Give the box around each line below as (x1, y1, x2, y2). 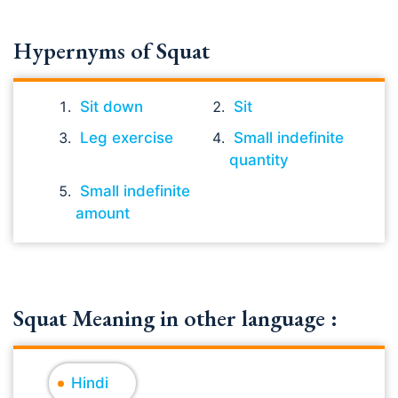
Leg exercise (80, 129, 173, 147)
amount (76, 204, 130, 222)
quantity (229, 151, 290, 169)
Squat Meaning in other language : (13, 303, 338, 333)
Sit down (80, 98, 143, 115)
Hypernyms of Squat (13, 36, 210, 66)
